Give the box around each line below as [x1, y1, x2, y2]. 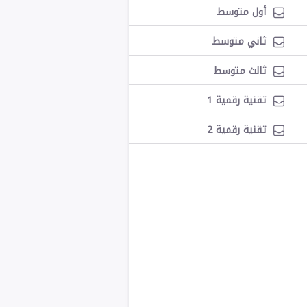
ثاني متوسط [212, 32, 266, 51]
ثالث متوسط [213, 62, 266, 80]
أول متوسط [217, 3, 266, 21]
